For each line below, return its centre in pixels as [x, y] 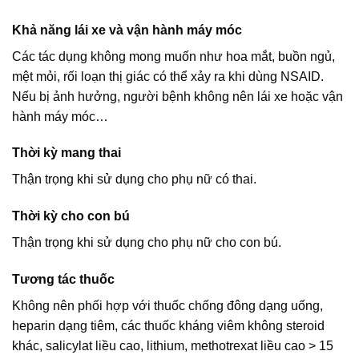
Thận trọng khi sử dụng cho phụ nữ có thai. [134, 179]
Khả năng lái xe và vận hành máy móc [127, 30]
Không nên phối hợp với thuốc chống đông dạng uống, [167, 306]
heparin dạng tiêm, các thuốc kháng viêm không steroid [168, 326]
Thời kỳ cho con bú [71, 216]
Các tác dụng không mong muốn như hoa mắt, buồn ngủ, [173, 56]
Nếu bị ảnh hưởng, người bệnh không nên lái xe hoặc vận [177, 96]
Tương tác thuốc [63, 280]
